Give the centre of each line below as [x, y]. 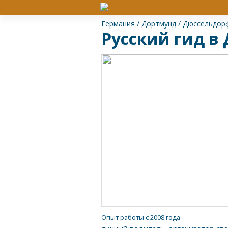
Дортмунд [159, 23]
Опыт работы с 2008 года [141, 217]
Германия [118, 23]
